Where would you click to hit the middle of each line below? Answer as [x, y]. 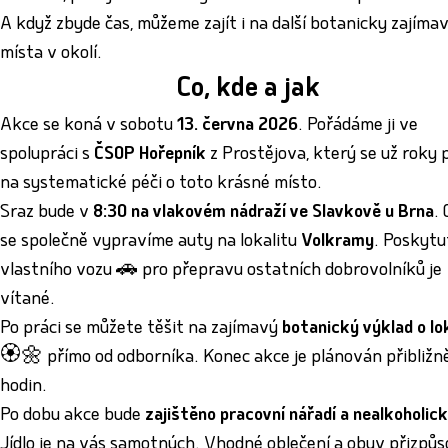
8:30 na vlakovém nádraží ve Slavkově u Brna [263, 214]
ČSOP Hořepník [150, 156]
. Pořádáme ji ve [358, 127]
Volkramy [337, 243]
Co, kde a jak [247, 91]
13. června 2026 [237, 127]
